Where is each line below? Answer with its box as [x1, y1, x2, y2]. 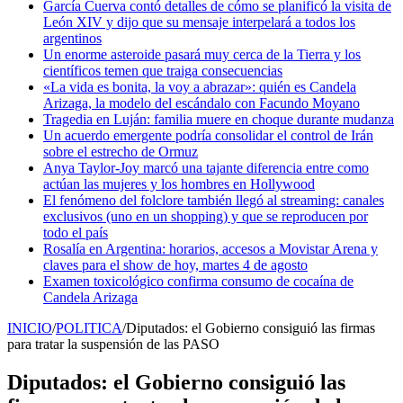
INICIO [7, 320, 52, 336]
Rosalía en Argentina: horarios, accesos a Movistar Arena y [43, 241, 378, 257]
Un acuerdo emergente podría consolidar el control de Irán [43, 128, 373, 144]
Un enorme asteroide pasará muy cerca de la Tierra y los [43, 47, 361, 63]
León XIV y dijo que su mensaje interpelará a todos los [43, 14, 355, 31]
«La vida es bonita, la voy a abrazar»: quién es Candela [43, 79, 356, 95]
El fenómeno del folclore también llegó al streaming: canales [43, 193, 384, 209]
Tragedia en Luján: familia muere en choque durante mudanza [43, 112, 394, 128]
